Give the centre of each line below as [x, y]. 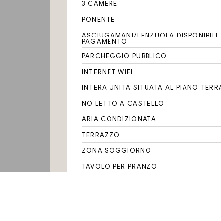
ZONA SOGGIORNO [116, 151]
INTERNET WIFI [107, 72]
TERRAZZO [101, 135]
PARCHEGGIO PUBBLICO [124, 56]
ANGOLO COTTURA [116, 214]
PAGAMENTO [105, 42]
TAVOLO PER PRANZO [119, 166]
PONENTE [98, 19]
